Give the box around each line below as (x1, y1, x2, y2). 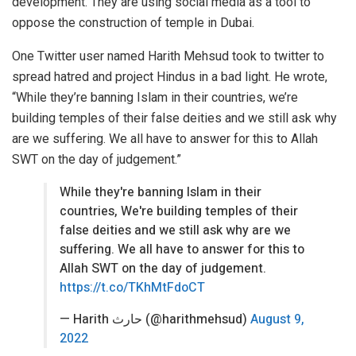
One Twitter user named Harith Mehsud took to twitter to (12, 48, 324, 64)
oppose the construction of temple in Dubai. (12, 14, 254, 30)
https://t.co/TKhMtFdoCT (60, 277, 205, 297)
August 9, (250, 309, 304, 329)
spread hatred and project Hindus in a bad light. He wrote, (12, 68, 327, 84)
